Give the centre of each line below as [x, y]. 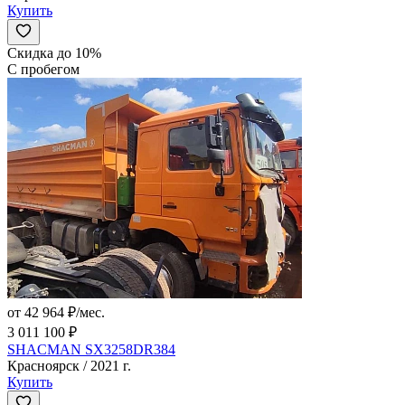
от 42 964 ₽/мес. [56, 313]
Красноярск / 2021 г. [69, 366]
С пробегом [43, 70]
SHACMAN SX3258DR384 [91, 350]
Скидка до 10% [54, 53]
